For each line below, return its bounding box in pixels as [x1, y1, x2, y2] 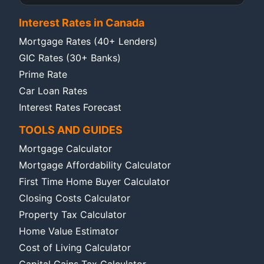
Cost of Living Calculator [19, 242, 131, 254]
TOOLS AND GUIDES [19, 124, 123, 137]
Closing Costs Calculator [19, 192, 130, 204]
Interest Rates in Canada [19, 16, 144, 29]
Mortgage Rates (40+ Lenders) [19, 35, 157, 48]
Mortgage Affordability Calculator [19, 159, 171, 171]
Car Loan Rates [19, 85, 87, 97]
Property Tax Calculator [19, 209, 126, 221]
